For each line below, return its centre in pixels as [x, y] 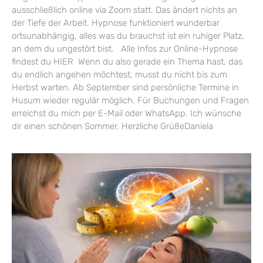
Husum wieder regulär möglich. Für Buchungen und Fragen [130, 100]
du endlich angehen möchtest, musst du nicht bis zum [119, 74]
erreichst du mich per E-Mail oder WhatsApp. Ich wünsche [127, 113]
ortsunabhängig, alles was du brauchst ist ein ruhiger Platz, [128, 36]
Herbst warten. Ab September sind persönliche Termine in [125, 87]
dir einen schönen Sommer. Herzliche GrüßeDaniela [115, 126]
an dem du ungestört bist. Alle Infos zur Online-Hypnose [125, 48]
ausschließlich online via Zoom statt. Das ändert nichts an [124, 10]
